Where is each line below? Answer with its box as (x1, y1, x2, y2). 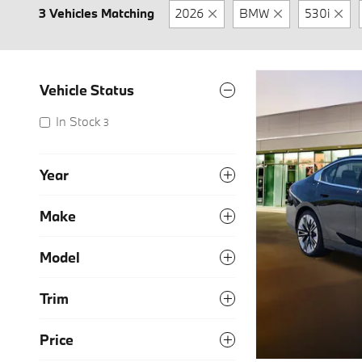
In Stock (56, 112, 100, 129)
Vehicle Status (40, 80, 134, 99)
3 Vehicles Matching (39, 5, 154, 21)
